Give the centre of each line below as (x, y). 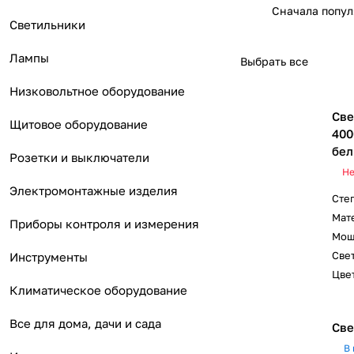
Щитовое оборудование (79, 124)
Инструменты (49, 257)
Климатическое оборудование (98, 290)
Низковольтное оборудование (97, 91)
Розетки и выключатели (79, 157)
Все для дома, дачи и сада (85, 323)
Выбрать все (274, 61)
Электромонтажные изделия (94, 190)
